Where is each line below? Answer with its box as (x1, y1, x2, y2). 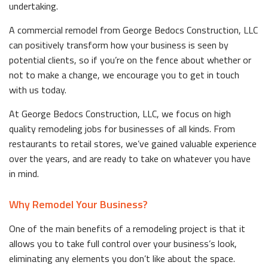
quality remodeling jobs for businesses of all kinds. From (9, 121, 235, 136)
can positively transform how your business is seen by (9, 37, 229, 52)
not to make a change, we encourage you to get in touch (9, 67, 239, 82)
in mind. (9, 166, 39, 181)
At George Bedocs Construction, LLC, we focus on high (9, 106, 231, 121)
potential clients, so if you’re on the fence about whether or (9, 52, 251, 67)
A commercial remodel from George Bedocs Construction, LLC (9, 22, 258, 37)
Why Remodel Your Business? (9, 196, 148, 212)
